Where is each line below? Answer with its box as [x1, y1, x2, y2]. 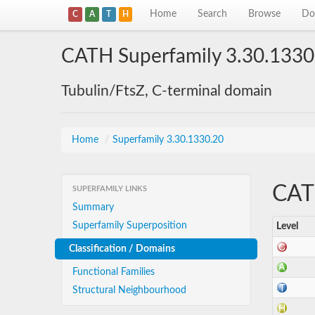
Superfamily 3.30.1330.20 [112, 135, 224, 145]
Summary [72, 202, 114, 212]
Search [198, 9, 228, 19]
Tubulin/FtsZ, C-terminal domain [61, 84, 272, 98]
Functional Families [72, 267, 155, 277]
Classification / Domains [69, 244, 175, 254]
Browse [248, 9, 281, 19]
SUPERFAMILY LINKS [72, 185, 147, 193]
